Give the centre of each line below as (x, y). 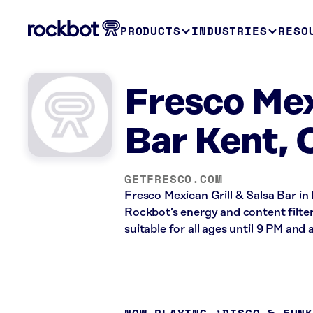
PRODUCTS (151, 31)
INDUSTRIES (230, 31)
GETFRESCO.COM (174, 179)
